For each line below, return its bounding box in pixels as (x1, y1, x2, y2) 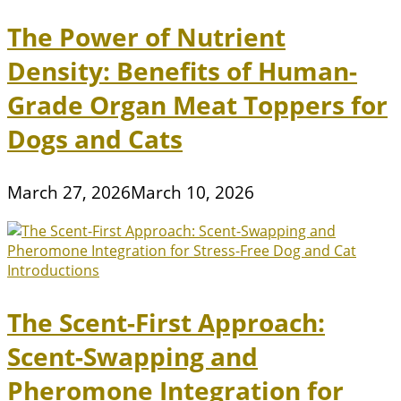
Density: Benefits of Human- (7, 54, 357, 89)
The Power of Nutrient (7, 20, 286, 55)
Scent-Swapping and (7, 339, 258, 374)
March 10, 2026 (131, 181, 254, 205)
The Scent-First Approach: (7, 305, 325, 340)
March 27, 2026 (7, 181, 131, 205)
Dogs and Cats (7, 122, 183, 157)
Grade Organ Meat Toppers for (7, 88, 388, 123)
